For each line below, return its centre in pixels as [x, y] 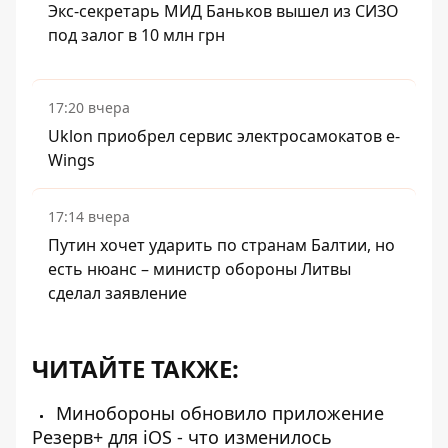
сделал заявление [117, 293]
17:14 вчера [89, 216]
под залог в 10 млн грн [136, 35]
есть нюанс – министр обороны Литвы [199, 269]
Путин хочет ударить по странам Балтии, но [221, 245]
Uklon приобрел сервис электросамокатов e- [224, 136]
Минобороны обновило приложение [217, 413]
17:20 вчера [89, 107]
